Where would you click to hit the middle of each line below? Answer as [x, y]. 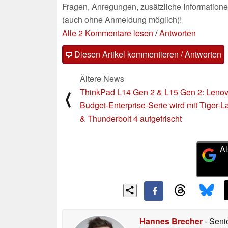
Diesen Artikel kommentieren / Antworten [147, 54]
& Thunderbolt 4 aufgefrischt [131, 118]
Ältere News [102, 78]
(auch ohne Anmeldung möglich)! [122, 19]
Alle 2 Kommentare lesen [108, 33]
